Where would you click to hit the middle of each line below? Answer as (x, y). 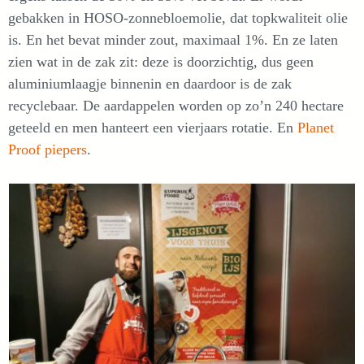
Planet (316, 127)
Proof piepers (48, 149)
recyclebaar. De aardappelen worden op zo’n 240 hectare (176, 105)
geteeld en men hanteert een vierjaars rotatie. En (153, 127)
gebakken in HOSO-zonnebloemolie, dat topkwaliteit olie (178, 17)
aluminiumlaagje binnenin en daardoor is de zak (150, 83)
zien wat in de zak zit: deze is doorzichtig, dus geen (161, 61)
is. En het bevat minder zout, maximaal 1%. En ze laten (173, 39)
